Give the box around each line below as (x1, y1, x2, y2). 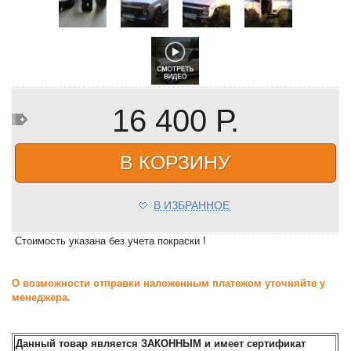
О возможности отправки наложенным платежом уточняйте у (12, 277, 326, 289)
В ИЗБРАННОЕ (153, 198, 230, 212)
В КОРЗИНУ (120, 150, 231, 173)
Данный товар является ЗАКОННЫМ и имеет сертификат (16, 337, 306, 349)
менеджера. (12, 291, 71, 303)
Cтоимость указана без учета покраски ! (12, 234, 207, 247)
